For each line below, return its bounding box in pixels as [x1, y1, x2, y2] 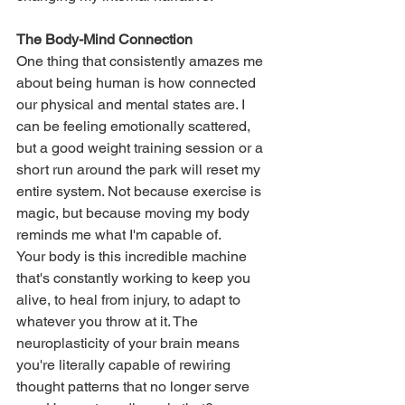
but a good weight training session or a [16, 138, 267, 156]
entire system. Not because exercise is [16, 182, 265, 200]
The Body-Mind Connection [16, 30, 193, 48]
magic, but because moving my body [16, 203, 253, 221]
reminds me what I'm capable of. [16, 225, 221, 243]
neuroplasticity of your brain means [16, 334, 243, 352]
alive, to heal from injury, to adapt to [16, 290, 244, 308]
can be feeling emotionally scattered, [16, 117, 254, 135]
